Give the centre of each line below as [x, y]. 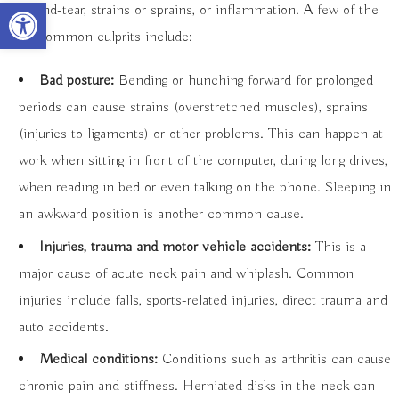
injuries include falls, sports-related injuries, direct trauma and [204, 300]
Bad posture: [77, 80]
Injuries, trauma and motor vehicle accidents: [175, 247]
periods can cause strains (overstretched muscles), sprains [194, 107]
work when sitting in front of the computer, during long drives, [204, 160]
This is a [339, 247]
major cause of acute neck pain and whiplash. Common [187, 273]
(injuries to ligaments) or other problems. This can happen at [201, 134]
